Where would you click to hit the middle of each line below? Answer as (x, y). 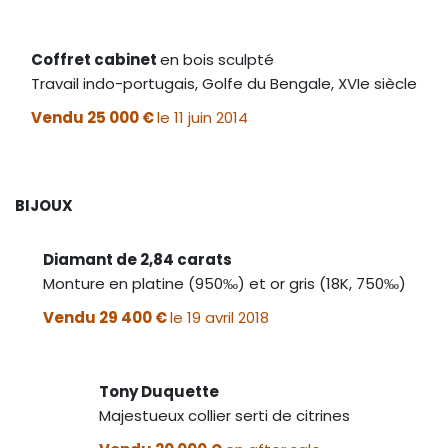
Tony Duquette (158, 391)
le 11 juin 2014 (202, 117)
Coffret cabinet (95, 59)
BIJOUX (44, 205)
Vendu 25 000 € (94, 117)
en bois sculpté (217, 59)
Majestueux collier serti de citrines (224, 415)
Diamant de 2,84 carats (137, 259)
